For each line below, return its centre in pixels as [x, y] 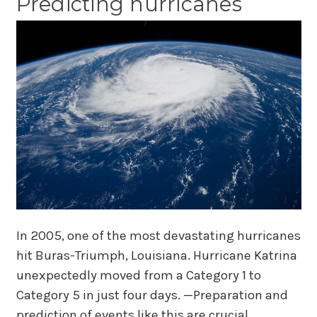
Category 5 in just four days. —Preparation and [152, 295]
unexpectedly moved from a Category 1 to [138, 275]
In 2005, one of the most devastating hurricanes [158, 235]
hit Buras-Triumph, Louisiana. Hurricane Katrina [156, 255]
